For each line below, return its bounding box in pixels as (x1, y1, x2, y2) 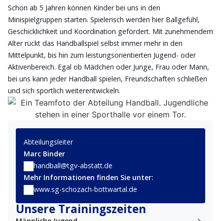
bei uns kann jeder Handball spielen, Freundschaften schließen (8, 74, 207, 83)
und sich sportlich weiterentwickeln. (8, 86, 120, 95)
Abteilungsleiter (24, 137, 73, 147)
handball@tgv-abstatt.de (34, 161, 112, 170)
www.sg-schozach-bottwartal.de (34, 184, 137, 194)
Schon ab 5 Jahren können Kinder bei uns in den (8, 3, 160, 12)
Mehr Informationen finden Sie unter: (24, 173, 153, 182)
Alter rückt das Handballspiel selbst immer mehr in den (8, 38, 183, 48)
